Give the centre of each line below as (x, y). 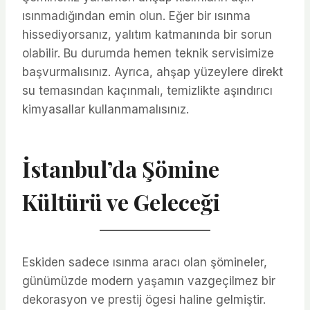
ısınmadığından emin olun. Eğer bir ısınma (136, 16)
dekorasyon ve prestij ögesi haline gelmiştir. (144, 299)
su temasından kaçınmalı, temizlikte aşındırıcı (147, 90)
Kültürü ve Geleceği (121, 201)
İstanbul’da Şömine (121, 168)
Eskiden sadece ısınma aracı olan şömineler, (145, 262)
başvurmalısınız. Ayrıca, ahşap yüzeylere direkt (153, 72)
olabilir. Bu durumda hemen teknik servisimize (148, 53)
